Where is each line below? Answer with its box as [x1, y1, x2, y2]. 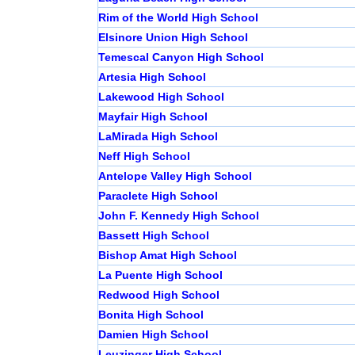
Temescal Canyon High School [97, 51, 264, 64]
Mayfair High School [97, 110, 208, 124]
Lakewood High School [97, 90, 224, 104]
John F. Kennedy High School [97, 209, 259, 223]
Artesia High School [97, 71, 206, 84]
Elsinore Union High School [97, 31, 248, 44]
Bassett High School [97, 229, 209, 242]
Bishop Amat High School [97, 249, 237, 262]
